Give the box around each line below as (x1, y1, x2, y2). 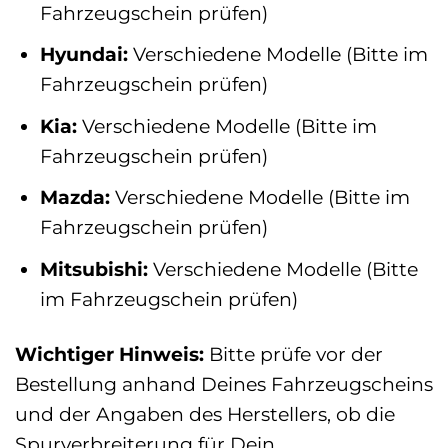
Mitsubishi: (39, 256, 148, 281)
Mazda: (39, 185, 110, 210)
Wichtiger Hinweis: (15, 341, 204, 366)
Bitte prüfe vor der (204, 341, 383, 366)
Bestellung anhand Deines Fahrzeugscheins (15, 371, 433, 396)
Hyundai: (39, 42, 128, 67)
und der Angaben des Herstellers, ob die (15, 401, 395, 426)
